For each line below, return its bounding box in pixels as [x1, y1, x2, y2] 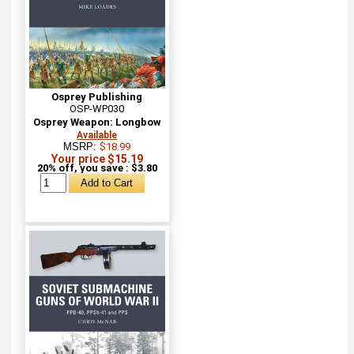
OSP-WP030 [70, 102, 125, 115]
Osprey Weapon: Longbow [32, 115, 161, 128]
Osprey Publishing [51, 90, 143, 103]
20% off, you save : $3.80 [36, 161, 157, 174]
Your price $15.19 [51, 152, 143, 165]
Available [77, 129, 118, 141]
